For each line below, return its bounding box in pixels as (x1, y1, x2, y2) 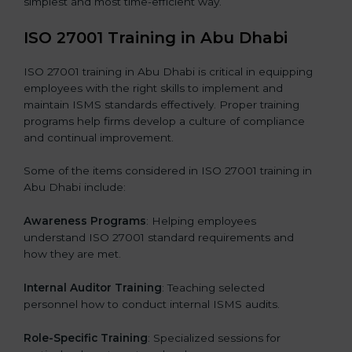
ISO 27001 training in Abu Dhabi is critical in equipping (24, 64, 313, 78)
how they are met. (24, 247, 121, 261)
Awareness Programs (24, 214, 146, 228)
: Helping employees (146, 214, 256, 228)
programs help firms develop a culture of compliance (24, 114, 305, 127)
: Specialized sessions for (148, 332, 280, 345)
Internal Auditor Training (24, 281, 162, 295)
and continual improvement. (24, 130, 174, 144)
